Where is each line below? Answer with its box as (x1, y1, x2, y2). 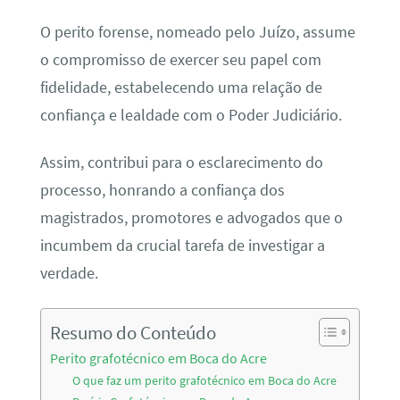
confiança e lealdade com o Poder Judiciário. (39, 104, 342, 125)
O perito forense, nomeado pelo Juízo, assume (39, 21, 355, 42)
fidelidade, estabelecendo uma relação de (39, 77, 322, 97)
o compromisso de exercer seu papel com (39, 49, 321, 70)
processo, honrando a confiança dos (39, 180, 285, 201)
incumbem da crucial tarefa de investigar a (39, 236, 325, 256)
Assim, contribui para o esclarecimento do (39, 153, 323, 173)
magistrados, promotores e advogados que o (39, 208, 343, 229)
